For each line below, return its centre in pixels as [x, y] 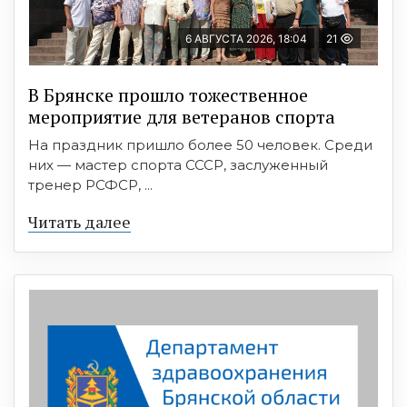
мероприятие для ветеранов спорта [182, 117]
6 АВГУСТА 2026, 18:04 [246, 39]
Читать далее [79, 222]
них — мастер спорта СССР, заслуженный [178, 165]
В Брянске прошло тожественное [168, 95]
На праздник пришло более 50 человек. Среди [200, 145]
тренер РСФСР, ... [90, 185]
